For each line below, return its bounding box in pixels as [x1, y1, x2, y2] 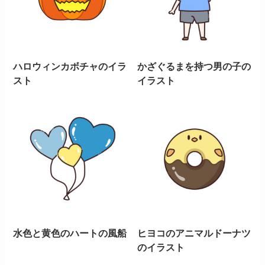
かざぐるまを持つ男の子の [137, 60, 251, 72]
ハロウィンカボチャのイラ [13, 60, 127, 72]
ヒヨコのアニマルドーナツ [137, 227, 251, 238]
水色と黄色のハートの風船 [13, 227, 127, 238]
